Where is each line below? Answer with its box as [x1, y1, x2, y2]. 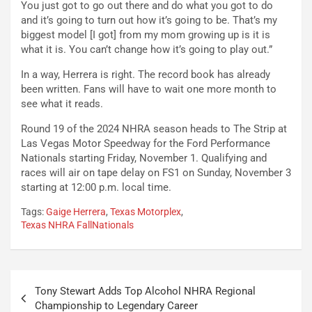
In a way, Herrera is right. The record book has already [21, 68, 270, 81]
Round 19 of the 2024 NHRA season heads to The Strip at [21, 123, 287, 136]
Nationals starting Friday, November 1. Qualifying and [21, 152, 267, 165]
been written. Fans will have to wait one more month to [21, 83, 276, 96]
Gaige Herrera [46, 206, 106, 218]
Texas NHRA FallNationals [21, 219, 134, 231]
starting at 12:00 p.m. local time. [21, 181, 171, 194]
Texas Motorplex [110, 206, 181, 218]
